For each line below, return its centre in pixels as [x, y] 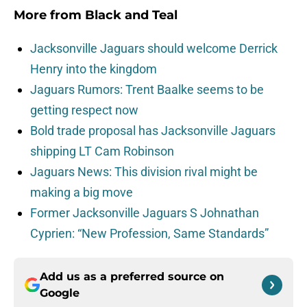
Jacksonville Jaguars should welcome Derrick [154, 49]
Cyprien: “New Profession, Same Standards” [149, 234]
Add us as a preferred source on [132, 277]
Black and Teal [131, 15]
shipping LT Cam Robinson [102, 151]
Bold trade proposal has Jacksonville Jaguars [153, 131]
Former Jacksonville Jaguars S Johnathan [145, 213]
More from [49, 15]
